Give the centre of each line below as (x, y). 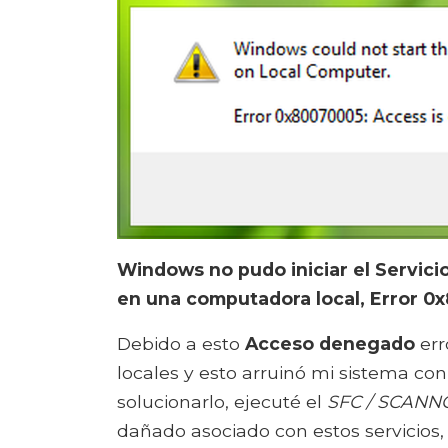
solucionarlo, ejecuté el (222, 402)
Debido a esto (181, 344)
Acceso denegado (330, 344)
